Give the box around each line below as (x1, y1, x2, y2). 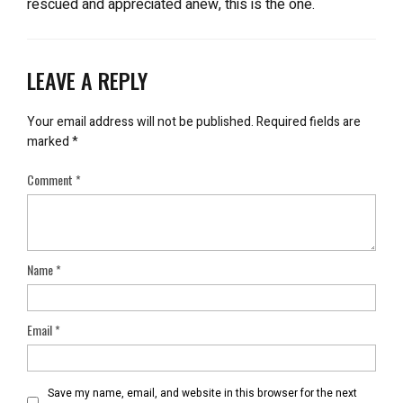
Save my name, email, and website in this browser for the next (48, 385, 357, 401)
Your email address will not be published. (27, 112, 254, 131)
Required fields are (256, 112, 361, 131)
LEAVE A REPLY (27, 64, 148, 96)
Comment (27, 170, 76, 189)
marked (27, 132, 72, 151)
